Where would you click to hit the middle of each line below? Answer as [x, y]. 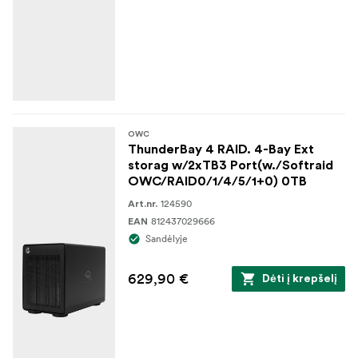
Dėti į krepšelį [300, 279]
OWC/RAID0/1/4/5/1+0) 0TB [217, 182]
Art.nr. [143, 204]
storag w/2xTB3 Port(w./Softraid [231, 166]
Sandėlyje [167, 239]
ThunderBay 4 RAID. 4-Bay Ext [221, 150]
